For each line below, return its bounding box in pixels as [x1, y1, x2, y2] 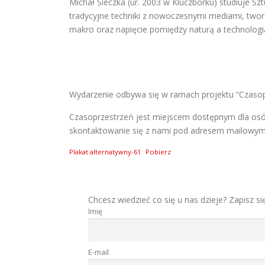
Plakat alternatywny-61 [69, 147, 141, 156]
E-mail [88, 247, 109, 257]
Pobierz [146, 147, 172, 156]
